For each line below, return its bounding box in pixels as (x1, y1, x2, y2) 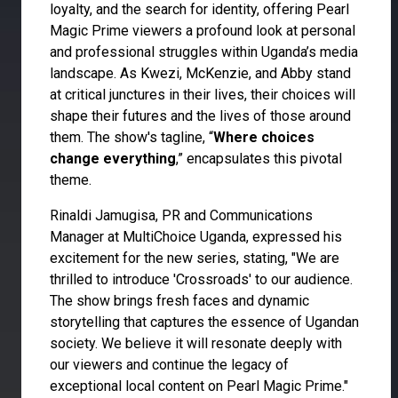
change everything (50, 150, 176, 168)
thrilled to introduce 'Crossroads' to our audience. (50, 271, 353, 289)
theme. (50, 171, 92, 189)
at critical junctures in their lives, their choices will (50, 86, 355, 104)
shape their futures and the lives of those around (50, 107, 351, 125)
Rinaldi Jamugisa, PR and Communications (50, 207, 313, 225)
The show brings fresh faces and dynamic (50, 292, 309, 310)
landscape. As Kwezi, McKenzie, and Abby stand (50, 65, 351, 83)
